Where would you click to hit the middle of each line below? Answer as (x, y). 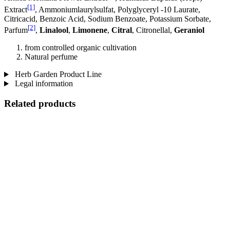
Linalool (54, 30)
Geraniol (189, 30)
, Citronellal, (153, 30)
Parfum (16, 30)
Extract (16, 9)
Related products (40, 104)
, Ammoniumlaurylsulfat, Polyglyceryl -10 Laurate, (118, 9)
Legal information (43, 84)
